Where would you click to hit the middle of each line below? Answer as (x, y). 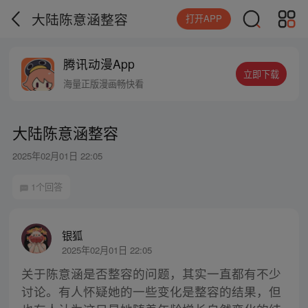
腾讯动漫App (99, 64)
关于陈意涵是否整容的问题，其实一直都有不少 (151, 274)
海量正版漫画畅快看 (104, 84)
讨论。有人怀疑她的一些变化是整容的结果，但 (151, 291)
